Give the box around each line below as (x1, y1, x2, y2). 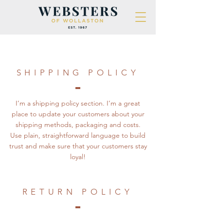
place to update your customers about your (11, 109, 145, 118)
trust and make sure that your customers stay (9, 141, 147, 150)
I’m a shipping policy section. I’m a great (16, 98, 140, 108)
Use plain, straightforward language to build (10, 130, 145, 140)
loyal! (70, 152, 86, 161)
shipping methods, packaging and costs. (15, 120, 141, 129)
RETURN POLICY (22, 186, 133, 197)
